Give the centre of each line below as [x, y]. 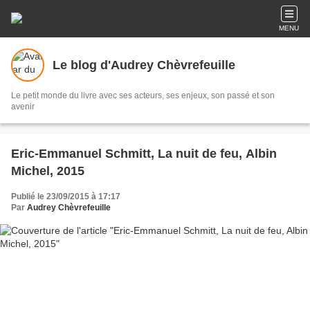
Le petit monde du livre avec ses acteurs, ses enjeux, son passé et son [143, 95]
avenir [23, 107]
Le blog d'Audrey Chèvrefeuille [144, 65]
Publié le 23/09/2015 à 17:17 [66, 197]
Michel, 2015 [48, 171]
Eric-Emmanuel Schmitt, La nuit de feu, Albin [144, 154]
